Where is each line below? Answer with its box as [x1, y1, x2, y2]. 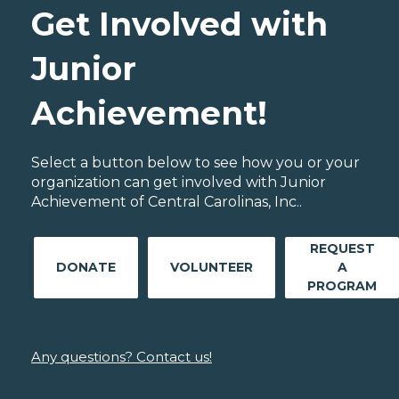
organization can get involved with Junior [31, 173, 326, 191]
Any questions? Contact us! [31, 347, 212, 365]
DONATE [56, 258, 116, 275]
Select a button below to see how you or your [31, 153, 360, 171]
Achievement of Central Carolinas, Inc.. [31, 192, 302, 210]
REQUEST [309, 240, 375, 256]
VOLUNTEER [170, 258, 253, 275]
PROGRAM [307, 277, 377, 294]
